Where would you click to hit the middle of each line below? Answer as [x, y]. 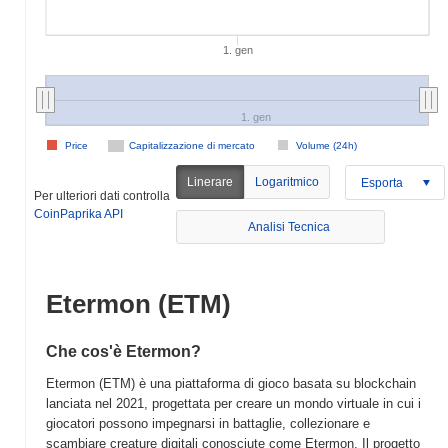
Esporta [382, 182]
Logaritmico [287, 182]
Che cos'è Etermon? [123, 351]
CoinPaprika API [78, 213]
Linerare [210, 182]
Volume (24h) [326, 145]
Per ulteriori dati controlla [102, 195]
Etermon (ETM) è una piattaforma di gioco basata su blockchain [231, 383]
